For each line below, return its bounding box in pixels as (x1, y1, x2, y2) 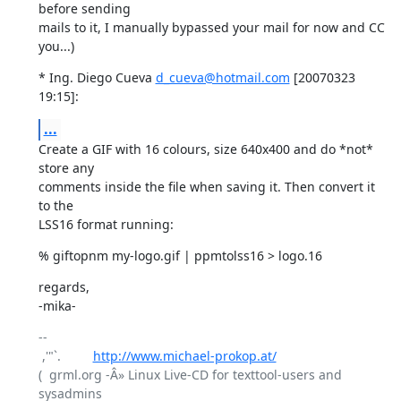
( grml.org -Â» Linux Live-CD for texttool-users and (38, 366, 342, 383)
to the (38, 197, 73, 214)
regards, (38, 278, 90, 295)
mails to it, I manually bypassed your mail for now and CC (38, 19, 385, 36)
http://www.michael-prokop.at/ (92, 347, 277, 364)
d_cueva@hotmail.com (155, 69, 290, 86)
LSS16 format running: (38, 216, 174, 233)
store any (38, 159, 94, 176)
